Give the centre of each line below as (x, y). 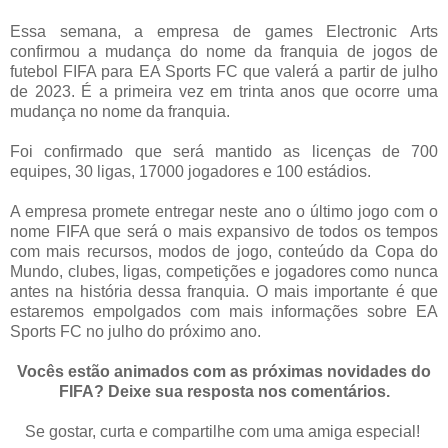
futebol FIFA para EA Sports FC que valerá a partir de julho (224, 72)
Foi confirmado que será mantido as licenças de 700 (224, 152)
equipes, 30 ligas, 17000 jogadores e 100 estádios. (190, 172)
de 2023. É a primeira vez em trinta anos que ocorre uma (224, 92)
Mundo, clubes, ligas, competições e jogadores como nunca (224, 272)
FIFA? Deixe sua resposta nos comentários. (224, 392)
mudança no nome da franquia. (120, 112)
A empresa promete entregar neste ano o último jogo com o (224, 212)
